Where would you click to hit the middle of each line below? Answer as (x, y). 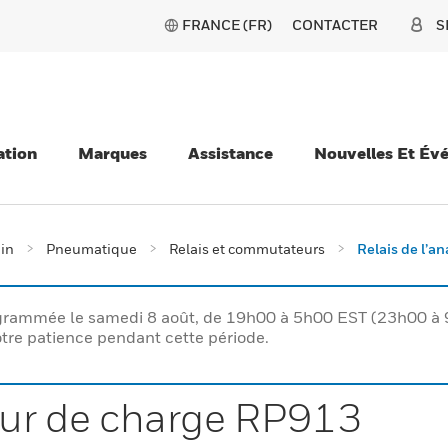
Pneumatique (91, 248)
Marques (112, 153)
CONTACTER (335, 24)
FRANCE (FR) (227, 24)
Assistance (230, 153)
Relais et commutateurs (247, 248)
